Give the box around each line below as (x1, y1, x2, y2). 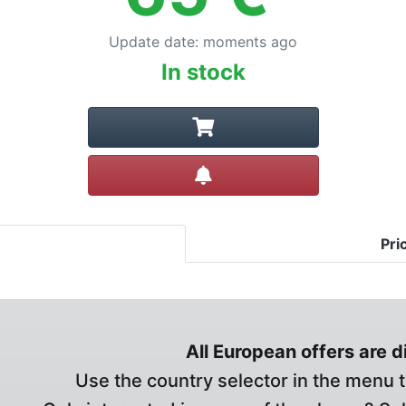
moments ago (203, 33, 297, 51)
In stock (160, 59, 246, 85)
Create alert (210, 162, 294, 180)
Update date (109, 33, 195, 51)
